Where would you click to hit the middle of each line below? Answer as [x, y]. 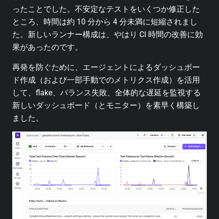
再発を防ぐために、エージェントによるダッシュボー [106, 67]
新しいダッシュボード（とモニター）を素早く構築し [106, 105]
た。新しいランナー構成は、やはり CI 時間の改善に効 [108, 35]
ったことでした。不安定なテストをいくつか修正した [106, 9]
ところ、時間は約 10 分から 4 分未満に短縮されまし [105, 22]
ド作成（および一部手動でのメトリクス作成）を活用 [106, 80]
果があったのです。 [47, 47]
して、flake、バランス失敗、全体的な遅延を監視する [107, 92]
